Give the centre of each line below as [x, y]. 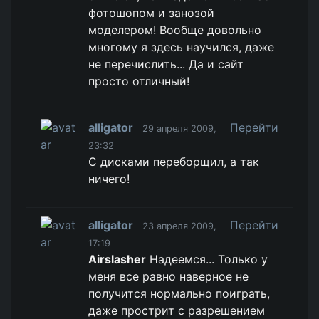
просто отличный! [139, 81]
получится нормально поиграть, [179, 293]
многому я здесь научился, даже [182, 47]
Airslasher [117, 259]
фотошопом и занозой [152, 13]
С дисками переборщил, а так [174, 162]
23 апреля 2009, [180, 226]
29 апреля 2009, [180, 129]
